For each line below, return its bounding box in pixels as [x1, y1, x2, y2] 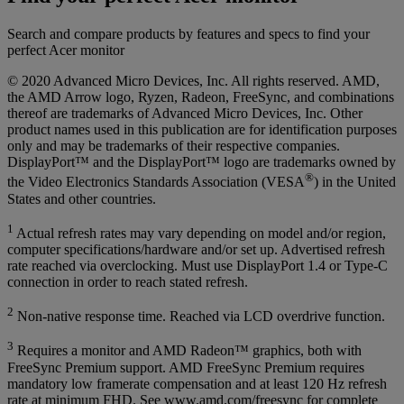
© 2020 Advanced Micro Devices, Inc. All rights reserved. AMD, [7, 73, 380, 89]
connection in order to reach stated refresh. [7, 274, 248, 289]
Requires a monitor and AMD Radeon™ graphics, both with [14, 343, 362, 359]
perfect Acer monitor [7, 42, 124, 59]
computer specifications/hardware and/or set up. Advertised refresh [7, 242, 385, 257]
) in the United [314, 174, 396, 190]
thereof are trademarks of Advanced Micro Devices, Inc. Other [7, 106, 363, 122]
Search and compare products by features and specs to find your [7, 26, 370, 42]
